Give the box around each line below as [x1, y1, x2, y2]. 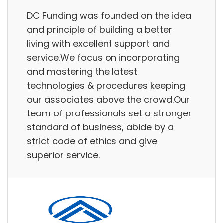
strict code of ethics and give [27, 134, 157, 147]
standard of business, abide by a [27, 120, 174, 133]
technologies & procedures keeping [27, 79, 185, 92]
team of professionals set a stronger [27, 107, 192, 119]
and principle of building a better [27, 23, 172, 36]
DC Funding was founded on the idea [27, 9, 191, 22]
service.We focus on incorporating [27, 51, 180, 64]
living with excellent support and [27, 37, 170, 50]
